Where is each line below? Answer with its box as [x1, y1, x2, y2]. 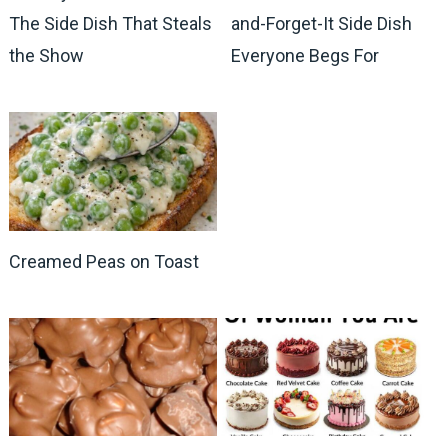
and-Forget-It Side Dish [231, 13, 413, 35]
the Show [8, 45, 84, 67]
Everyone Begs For [231, 45, 380, 67]
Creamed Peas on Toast [8, 250, 199, 272]
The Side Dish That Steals [8, 13, 212, 35]
